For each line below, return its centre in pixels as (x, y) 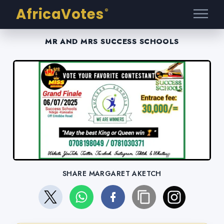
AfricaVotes (60, 14)
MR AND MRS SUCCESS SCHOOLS (112, 41)
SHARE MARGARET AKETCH (112, 174)
